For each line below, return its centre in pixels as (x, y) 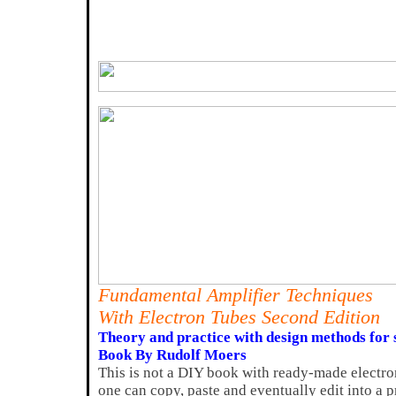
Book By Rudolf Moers (172, 355)
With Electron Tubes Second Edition (239, 317)
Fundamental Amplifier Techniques (236, 295)
